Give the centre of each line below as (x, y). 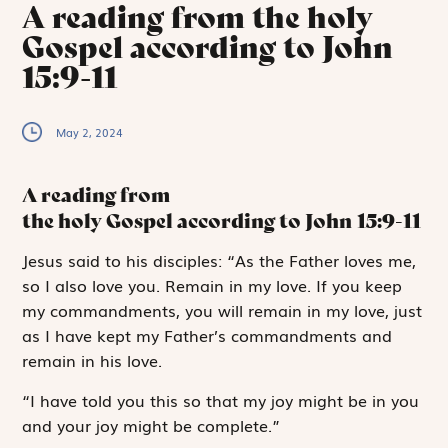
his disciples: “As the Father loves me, (269, 260)
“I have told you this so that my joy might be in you (221, 399)
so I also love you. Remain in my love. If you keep (212, 285)
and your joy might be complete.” (151, 424)
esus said (64, 260)
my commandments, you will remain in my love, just (222, 310)
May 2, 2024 (90, 132)
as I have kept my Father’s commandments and (207, 335)
